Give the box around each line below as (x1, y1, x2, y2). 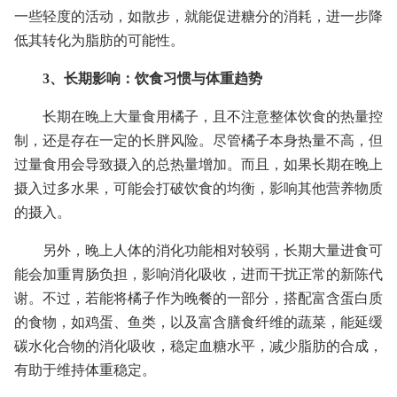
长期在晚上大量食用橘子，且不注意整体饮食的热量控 (43, 108, 383, 124)
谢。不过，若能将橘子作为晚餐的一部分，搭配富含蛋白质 (14, 290, 383, 306)
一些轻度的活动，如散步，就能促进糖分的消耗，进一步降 (14, 8, 383, 24)
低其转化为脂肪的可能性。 (14, 32, 184, 48)
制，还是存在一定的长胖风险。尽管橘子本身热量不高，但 (14, 132, 383, 148)
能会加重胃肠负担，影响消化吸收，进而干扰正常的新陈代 (14, 266, 383, 282)
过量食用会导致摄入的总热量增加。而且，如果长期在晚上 (14, 156, 383, 172)
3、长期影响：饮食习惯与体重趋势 (43, 70, 262, 86)
